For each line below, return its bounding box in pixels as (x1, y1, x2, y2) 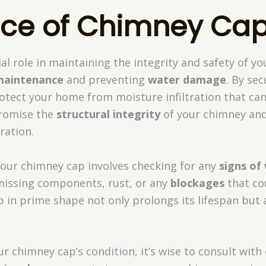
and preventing (63, 72, 148, 87)
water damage (147, 72, 226, 87)
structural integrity (56, 107, 160, 122)
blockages (170, 175, 224, 190)
